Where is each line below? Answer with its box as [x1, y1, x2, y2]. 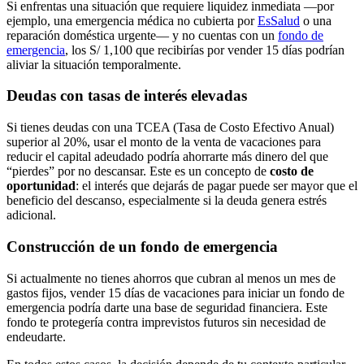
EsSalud [258, 13, 300, 28]
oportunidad [6, 179, 76, 193]
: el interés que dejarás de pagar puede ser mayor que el [76, 179, 357, 193]
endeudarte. [6, 329, 66, 344]
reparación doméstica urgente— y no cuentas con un [6, 28, 278, 42]
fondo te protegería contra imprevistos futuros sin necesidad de [6, 314, 326, 329]
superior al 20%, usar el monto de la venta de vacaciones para [6, 135, 321, 149]
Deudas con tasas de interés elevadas [6, 87, 247, 105]
